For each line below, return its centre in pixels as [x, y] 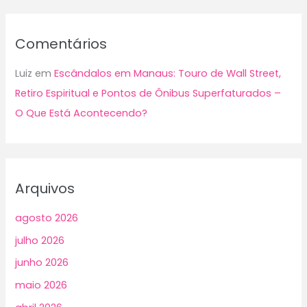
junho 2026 [42, 263]
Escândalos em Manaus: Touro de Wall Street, [168, 73]
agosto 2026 [47, 218]
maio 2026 [41, 285]
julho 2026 [40, 240]
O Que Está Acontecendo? [82, 113]
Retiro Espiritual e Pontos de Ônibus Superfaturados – [148, 93]
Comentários [61, 44]
